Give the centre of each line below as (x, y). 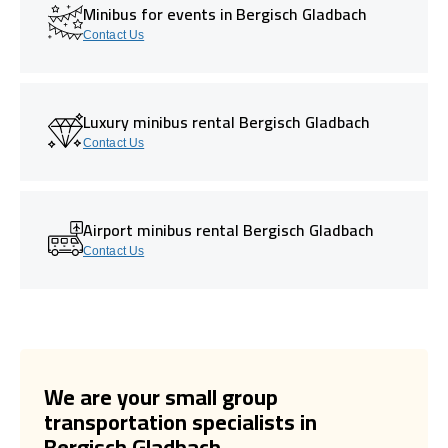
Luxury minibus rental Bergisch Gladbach (226, 121)
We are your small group (161, 396)
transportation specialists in (180, 421)
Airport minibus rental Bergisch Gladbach (228, 229)
